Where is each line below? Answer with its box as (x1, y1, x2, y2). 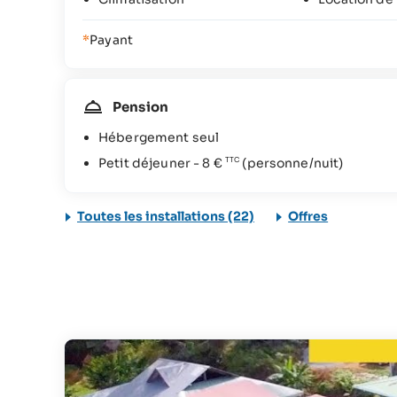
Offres (288, 207, 329, 224)
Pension (113, 98, 168, 115)
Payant (90, 32, 133, 48)
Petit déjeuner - (98, 154, 203, 171)
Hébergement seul (98, 129, 220, 145)
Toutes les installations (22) (77, 207, 254, 224)
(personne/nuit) (239, 154, 344, 171)
